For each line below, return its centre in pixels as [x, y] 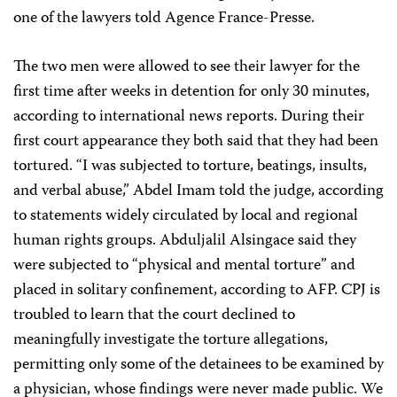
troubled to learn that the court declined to [154, 315]
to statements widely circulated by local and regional [186, 216]
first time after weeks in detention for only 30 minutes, [191, 92]
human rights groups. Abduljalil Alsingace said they [185, 241]
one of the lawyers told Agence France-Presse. [164, 19]
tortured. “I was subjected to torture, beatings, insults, [190, 167]
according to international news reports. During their [189, 117]
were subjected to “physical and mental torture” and [184, 266]
